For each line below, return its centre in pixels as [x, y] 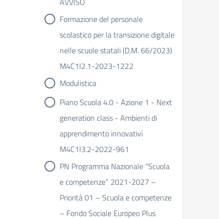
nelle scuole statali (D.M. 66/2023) [116, 50]
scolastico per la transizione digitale [117, 35]
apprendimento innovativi [101, 133]
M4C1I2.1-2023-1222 [97, 66]
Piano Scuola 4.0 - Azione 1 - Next [116, 102]
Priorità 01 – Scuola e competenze [116, 197]
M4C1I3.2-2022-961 [94, 149]
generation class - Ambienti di [108, 118]
